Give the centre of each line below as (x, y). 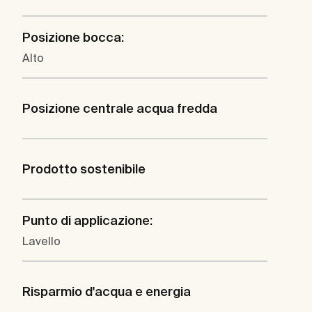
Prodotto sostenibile (84, 169)
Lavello (41, 241)
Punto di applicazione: (87, 221)
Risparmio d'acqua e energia (107, 292)
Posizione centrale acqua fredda (120, 109)
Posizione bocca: (73, 38)
